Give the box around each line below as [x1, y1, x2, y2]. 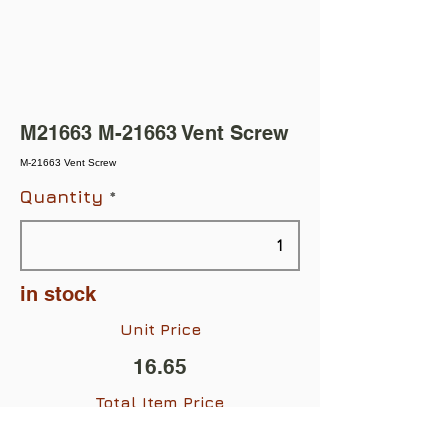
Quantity [20, 185, 103, 207]
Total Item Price [96, 392, 224, 411]
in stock [20, 281, 96, 306]
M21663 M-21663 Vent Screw [20, 120, 289, 145]
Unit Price [119, 319, 201, 338]
